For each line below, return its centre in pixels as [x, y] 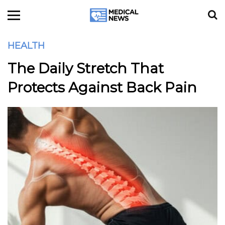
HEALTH [26, 46]
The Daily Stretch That [86, 68]
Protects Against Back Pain [102, 87]
